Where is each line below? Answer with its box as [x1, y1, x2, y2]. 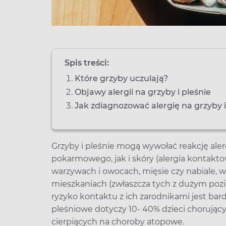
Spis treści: [65, 58, 109, 68]
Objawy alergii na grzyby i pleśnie [75, 87, 211, 97]
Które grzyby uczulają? [75, 74, 168, 83]
